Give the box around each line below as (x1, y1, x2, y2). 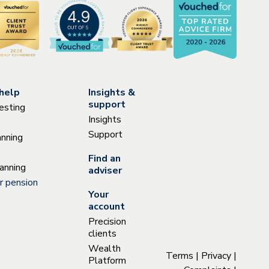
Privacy (201, 249, 232, 262)
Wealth (88, 242, 121, 256)
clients (88, 227, 116, 241)
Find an (88, 152, 121, 166)
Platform (88, 254, 126, 268)
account (88, 200, 125, 214)
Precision (88, 215, 126, 229)
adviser (88, 164, 122, 178)
